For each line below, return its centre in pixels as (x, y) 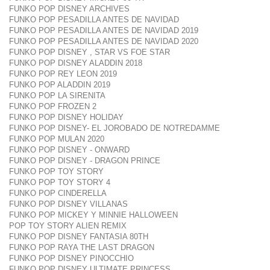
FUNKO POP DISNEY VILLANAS (68, 204)
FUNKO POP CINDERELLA (58, 193)
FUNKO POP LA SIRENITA (57, 96)
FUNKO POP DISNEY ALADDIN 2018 (76, 63)
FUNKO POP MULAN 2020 (57, 139)
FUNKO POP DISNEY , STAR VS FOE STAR (89, 52)
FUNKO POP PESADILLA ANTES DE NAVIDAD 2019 (104, 30)
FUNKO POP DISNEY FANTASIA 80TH (79, 237)
